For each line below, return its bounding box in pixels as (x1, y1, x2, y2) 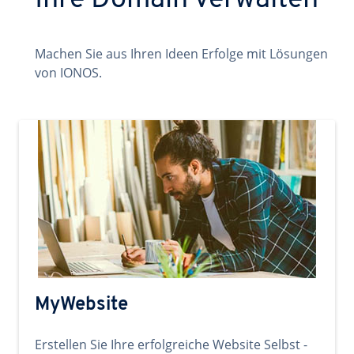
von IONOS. (35, 64, 102, 81)
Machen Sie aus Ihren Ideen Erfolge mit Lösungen (35, 45, 328, 62)
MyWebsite (35, 296, 128, 314)
